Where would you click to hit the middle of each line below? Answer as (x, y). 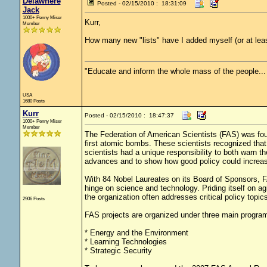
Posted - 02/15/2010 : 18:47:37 (129, 115)
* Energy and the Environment (136, 233)
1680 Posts (33, 101)
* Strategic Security (118, 251)
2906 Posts (33, 198)
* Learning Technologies (125, 242)
